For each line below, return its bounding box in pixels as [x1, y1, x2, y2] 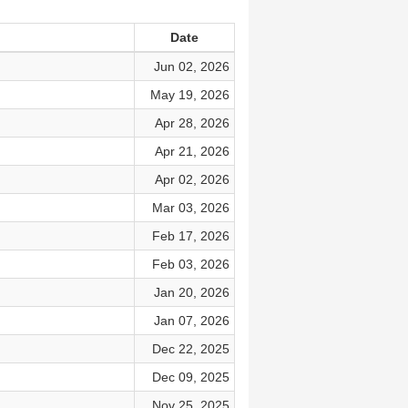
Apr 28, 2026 [154, 116, 229, 130]
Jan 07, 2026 [153, 313, 229, 328]
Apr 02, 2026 [154, 172, 229, 187]
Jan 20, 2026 [153, 285, 229, 300]
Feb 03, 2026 [151, 257, 229, 271]
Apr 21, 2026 [154, 144, 229, 158]
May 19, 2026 [149, 87, 229, 102]
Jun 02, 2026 [153, 59, 229, 74]
